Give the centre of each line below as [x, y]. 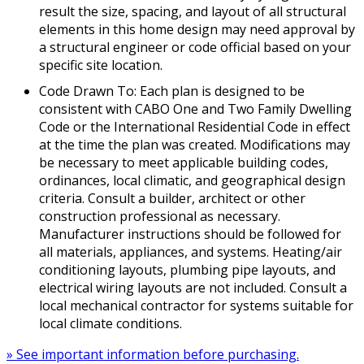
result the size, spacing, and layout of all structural [193, 11]
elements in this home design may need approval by [197, 29]
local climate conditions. [110, 323]
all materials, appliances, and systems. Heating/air [191, 252]
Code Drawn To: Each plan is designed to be [172, 91]
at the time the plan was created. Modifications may [195, 145]
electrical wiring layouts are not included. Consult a [193, 288]
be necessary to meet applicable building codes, [184, 162]
